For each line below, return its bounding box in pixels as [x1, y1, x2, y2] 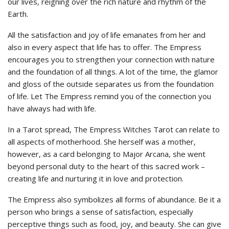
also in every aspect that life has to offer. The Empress [8, 41, 201, 52]
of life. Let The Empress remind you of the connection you [8, 90, 211, 101]
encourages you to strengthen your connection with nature [8, 54, 215, 64]
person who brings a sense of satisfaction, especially [8, 206, 193, 217]
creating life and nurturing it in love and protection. [8, 173, 184, 184]
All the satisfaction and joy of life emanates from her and [8, 29, 205, 40]
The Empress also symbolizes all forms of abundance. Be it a [8, 194, 221, 204]
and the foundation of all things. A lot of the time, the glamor [8, 66, 218, 77]
